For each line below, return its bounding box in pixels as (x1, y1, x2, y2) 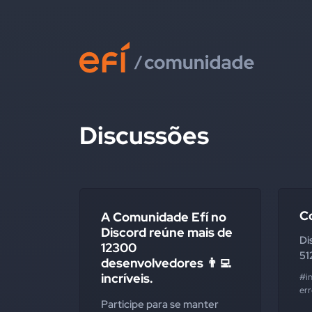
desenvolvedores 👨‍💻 (101, 255, 231, 271)
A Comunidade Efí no (101, 209, 226, 225)
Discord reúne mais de (101, 224, 233, 240)
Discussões (79, 119, 209, 152)
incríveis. (101, 270, 153, 286)
